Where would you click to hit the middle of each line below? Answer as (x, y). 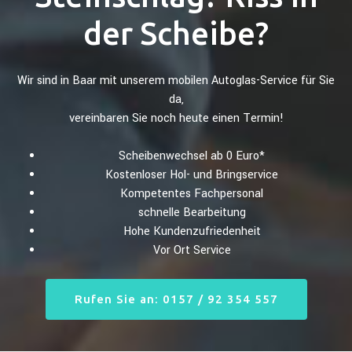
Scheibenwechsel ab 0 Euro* (192, 156)
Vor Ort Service (192, 250)
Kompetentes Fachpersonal (192, 193)
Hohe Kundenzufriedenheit (192, 231)
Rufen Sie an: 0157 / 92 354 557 (176, 299)
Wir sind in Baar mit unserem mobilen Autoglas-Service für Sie (176, 80)
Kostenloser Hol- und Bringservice (192, 174)
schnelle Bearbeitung (192, 212)
